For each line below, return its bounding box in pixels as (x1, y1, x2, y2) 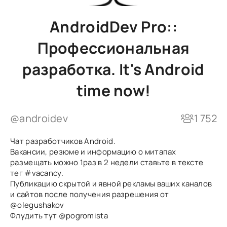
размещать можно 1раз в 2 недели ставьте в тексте (10, 157, 204, 168)
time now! (76, 80, 151, 101)
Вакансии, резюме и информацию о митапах (10, 146, 176, 157)
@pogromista (58, 210, 108, 221)
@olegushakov (10, 200, 64, 210)
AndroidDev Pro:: (50, 16, 177, 37)
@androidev (10, 111, 68, 125)
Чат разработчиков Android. (10, 136, 116, 146)
